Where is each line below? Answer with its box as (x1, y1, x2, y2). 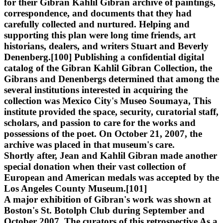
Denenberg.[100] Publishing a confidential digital (4, 51, 204, 62)
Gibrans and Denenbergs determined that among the (4, 73, 219, 84)
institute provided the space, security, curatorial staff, (4, 106, 219, 117)
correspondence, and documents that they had (4, 7, 192, 18)
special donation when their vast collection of (4, 161, 186, 172)
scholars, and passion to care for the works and (4, 117, 196, 128)
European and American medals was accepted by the (4, 172, 219, 183)
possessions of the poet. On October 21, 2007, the (4, 128, 202, 139)
